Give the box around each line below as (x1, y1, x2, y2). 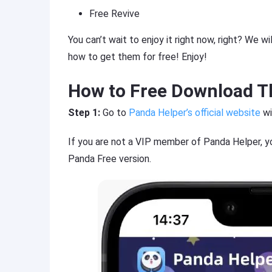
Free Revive (89, 8, 140, 19)
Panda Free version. (68, 153, 151, 165)
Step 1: (68, 107, 100, 118)
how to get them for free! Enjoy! (68, 51, 207, 63)
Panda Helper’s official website (129, 107, 260, 118)
